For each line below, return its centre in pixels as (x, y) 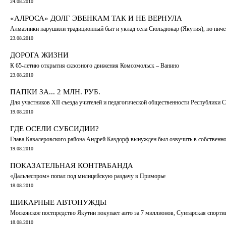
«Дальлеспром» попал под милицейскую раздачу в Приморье (88, 176)
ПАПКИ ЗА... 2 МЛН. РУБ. (55, 92)
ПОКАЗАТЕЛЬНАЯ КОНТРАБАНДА (72, 165)
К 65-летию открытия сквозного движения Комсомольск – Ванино (95, 65)
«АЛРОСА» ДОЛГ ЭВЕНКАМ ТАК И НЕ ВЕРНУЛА (96, 18)
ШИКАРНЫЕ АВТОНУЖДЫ (58, 202)
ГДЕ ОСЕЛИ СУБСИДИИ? (54, 128)
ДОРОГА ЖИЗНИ (39, 55)
